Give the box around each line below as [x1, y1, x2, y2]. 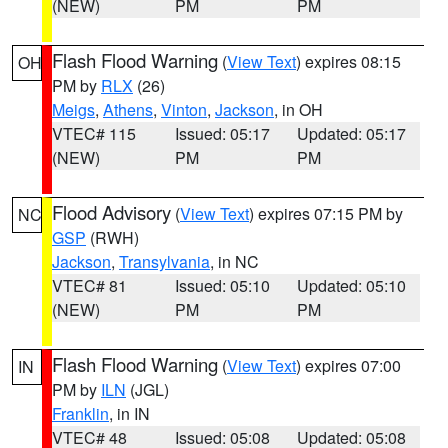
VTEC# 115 [52, 122, 136, 145]
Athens [103, 98, 153, 121]
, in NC [210, 250, 259, 273]
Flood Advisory [52, 199, 171, 225]
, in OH [274, 98, 323, 121]
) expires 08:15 [296, 50, 401, 73]
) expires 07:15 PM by [249, 202, 403, 225]
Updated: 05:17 [297, 122, 407, 145]
